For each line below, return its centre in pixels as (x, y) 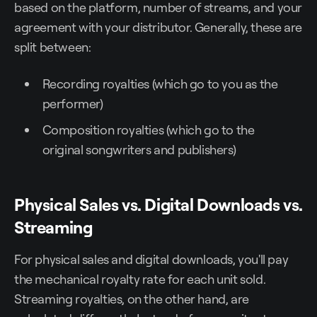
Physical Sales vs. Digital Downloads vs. (159, 205)
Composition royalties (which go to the (148, 130)
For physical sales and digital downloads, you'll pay (151, 259)
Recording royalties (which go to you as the (160, 84)
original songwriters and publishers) (139, 150)
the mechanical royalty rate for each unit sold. (140, 279)
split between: (53, 47)
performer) (73, 104)
